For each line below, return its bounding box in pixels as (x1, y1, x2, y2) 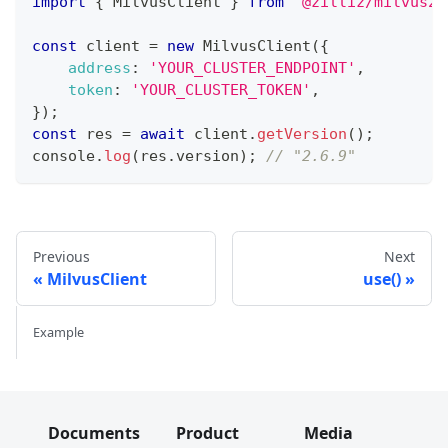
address (68, 58, 131, 77)
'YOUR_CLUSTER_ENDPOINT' (149, 58, 356, 77)
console (32, 146, 95, 165)
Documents (48, 422, 140, 444)
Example (33, 322, 84, 341)
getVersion (257, 124, 347, 143)
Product (176, 422, 239, 444)
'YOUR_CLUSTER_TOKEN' (131, 80, 311, 99)
